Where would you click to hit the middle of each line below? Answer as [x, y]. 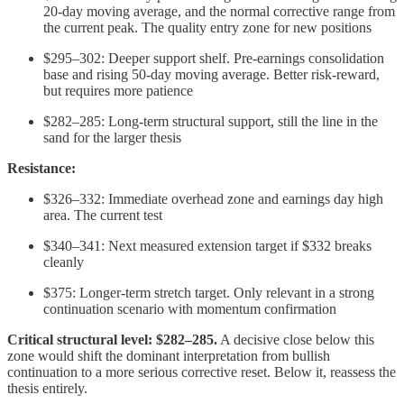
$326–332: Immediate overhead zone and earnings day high [213, 199]
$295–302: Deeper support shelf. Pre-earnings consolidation [214, 59]
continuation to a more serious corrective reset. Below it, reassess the [202, 372]
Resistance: [41, 169]
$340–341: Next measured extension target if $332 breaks [207, 246]
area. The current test [103, 216]
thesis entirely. [47, 389]
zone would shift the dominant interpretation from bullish [169, 356]
